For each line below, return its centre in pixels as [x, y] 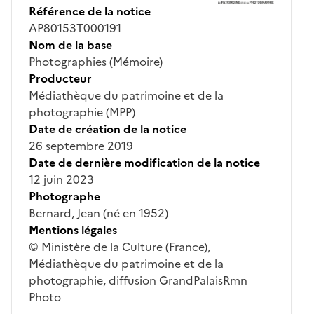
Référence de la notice [90, 11]
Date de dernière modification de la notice [144, 162]
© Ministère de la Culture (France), [120, 246]
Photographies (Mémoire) [96, 61]
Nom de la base [70, 45]
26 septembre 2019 [81, 145]
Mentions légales [73, 230]
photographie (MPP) [82, 112]
